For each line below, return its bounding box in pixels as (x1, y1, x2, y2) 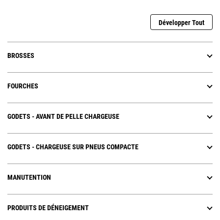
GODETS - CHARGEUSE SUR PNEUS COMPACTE (7, 143, 138, 151)
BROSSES (7, 52, 34, 60)
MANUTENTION (7, 173, 51, 182)
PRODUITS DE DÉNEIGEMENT (7, 204, 89, 212)
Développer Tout (159, 19, 204, 27)
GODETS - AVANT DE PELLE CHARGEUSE (7, 112, 119, 121)
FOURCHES (7, 82, 38, 90)
